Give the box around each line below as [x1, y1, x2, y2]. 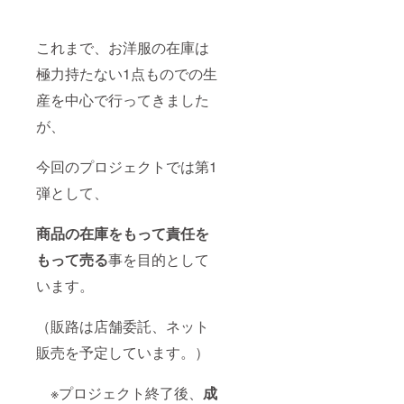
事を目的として [108, 248, 209, 270]
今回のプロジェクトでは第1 [36, 155, 217, 177]
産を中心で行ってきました [36, 88, 209, 110]
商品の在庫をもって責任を [36, 222, 209, 243]
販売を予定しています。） [36, 341, 209, 363]
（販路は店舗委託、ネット [36, 315, 209, 336]
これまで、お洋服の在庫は [36, 36, 209, 58]
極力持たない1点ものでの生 [36, 62, 217, 84]
